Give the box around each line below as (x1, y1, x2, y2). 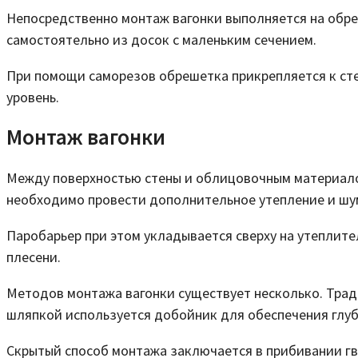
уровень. (6, 87, 59, 106)
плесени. (6, 247, 61, 266)
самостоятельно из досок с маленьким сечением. (6, 30, 316, 49)
